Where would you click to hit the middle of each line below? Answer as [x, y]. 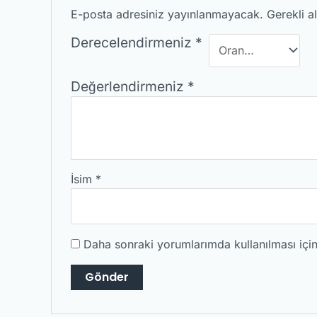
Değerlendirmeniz [129, 87]
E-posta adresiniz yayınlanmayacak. [167, 14]
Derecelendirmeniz [133, 42]
